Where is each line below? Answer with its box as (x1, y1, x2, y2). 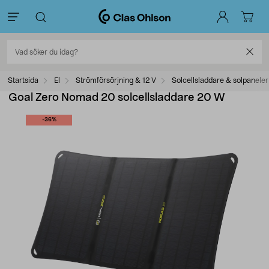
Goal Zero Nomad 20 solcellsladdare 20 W (8, 92, 225, 103)
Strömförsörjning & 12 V (76, 77, 156, 84)
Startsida (8, 77, 38, 84)
